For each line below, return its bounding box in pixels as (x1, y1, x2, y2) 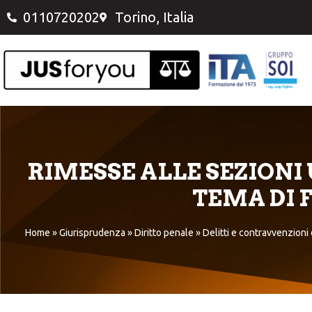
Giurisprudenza (58, 227, 125, 238)
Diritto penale (134, 227, 194, 238)
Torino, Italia (115, 9, 194, 25)
